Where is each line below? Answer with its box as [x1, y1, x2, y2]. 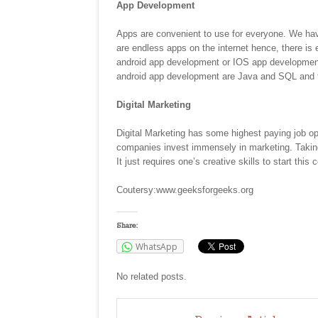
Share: [116, 221, 138, 231]
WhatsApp [136, 241, 177, 253]
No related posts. [116, 271, 187, 283]
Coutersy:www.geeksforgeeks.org [116, 185, 253, 196]
